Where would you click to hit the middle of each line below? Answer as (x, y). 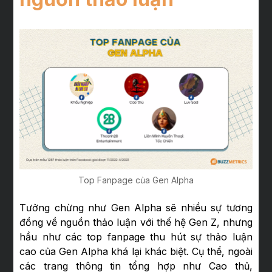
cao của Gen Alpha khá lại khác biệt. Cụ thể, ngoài (136, 251)
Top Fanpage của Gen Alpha (136, 180)
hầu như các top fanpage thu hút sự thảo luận (136, 236)
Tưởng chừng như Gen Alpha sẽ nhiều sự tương (136, 207)
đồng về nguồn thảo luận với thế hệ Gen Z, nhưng (136, 222)
